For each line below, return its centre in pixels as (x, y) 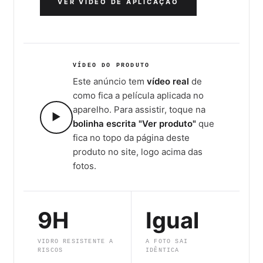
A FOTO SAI (167, 242)
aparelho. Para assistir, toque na (139, 110)
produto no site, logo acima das (138, 152)
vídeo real (168, 82)
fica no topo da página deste (131, 138)
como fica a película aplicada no (138, 96)
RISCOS (50, 251)
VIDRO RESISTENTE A (76, 242)
